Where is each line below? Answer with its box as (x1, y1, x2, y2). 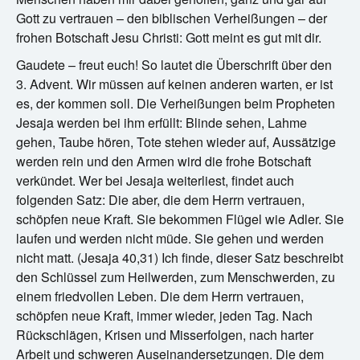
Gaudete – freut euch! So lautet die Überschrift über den (16, 55, 332, 74)
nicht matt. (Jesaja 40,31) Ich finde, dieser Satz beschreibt (16, 247, 343, 267)
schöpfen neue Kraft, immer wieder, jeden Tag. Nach (16, 305, 313, 325)
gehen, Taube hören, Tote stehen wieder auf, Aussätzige (16, 132, 336, 151)
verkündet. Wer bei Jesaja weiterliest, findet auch (16, 170, 294, 190)
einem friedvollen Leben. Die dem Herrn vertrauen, (16, 286, 304, 305)
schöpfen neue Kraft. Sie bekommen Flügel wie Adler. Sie (16, 209, 344, 228)
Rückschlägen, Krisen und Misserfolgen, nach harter (16, 325, 313, 344)
